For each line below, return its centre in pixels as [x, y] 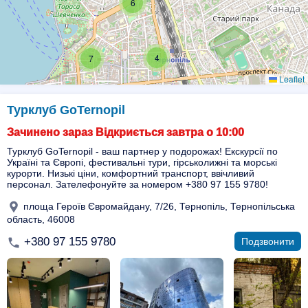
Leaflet [291, 79]
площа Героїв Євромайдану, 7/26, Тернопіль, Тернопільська [158, 206]
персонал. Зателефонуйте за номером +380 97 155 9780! [137, 184]
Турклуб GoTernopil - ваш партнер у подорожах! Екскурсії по [142, 151]
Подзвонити [268, 241]
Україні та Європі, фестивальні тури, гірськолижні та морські [142, 162]
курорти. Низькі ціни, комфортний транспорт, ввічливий [131, 173]
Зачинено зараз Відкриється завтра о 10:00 [125, 132]
